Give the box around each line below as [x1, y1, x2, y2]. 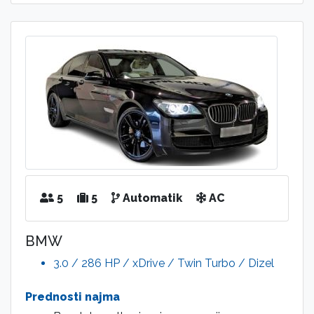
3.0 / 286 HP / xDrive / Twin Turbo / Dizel [53, 257, 274, 271]
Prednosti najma [25, 290, 120, 304]
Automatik [120, 191, 182, 205]
